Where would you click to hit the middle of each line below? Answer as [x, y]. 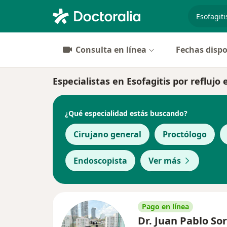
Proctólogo [185, 134]
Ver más [165, 161]
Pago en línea [165, 206]
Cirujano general [107, 134]
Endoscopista [100, 161]
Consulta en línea [111, 50]
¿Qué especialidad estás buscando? [126, 113]
